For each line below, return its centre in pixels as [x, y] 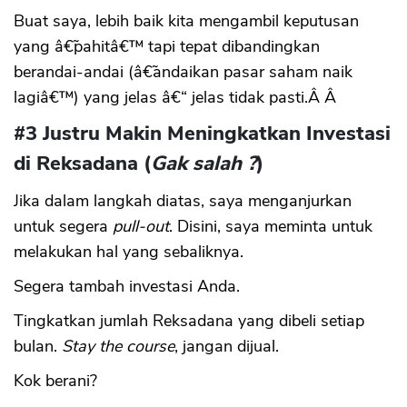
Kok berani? [55, 380]
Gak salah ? [203, 163]
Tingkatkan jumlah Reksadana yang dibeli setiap [189, 320]
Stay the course [118, 346]
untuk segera [63, 226]
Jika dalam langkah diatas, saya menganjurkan [183, 200]
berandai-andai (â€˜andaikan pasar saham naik [183, 71]
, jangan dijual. [227, 346]
